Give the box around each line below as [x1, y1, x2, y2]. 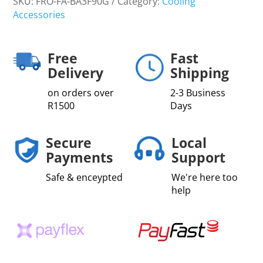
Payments [45, 147, 113, 167]
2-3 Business [170, 86, 226, 99]
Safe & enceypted [45, 170, 123, 184]
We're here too [171, 170, 238, 184]
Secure [45, 133, 92, 152]
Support [171, 147, 225, 167]
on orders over [48, 86, 114, 99]
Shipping [170, 63, 230, 82]
